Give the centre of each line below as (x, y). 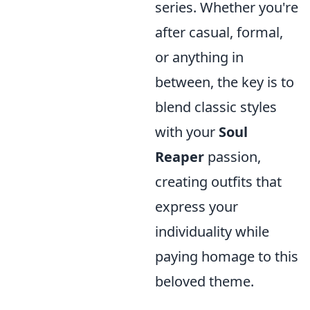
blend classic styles (216, 107)
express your (197, 206)
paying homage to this (227, 256)
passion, (232, 156)
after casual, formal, (219, 32)
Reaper (180, 156)
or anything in (199, 57)
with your (187, 131)
